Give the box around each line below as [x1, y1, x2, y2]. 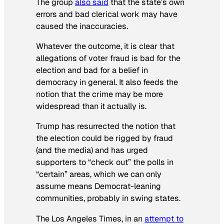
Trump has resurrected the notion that [36, 121, 175, 132]
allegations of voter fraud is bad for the [36, 53, 180, 64]
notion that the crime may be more [36, 89, 163, 100]
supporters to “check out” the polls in [36, 157, 173, 168]
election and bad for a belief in [36, 65, 148, 76]
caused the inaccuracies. [36, 20, 128, 31]
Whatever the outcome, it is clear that [36, 41, 174, 52]
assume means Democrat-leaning [36, 181, 161, 192]
